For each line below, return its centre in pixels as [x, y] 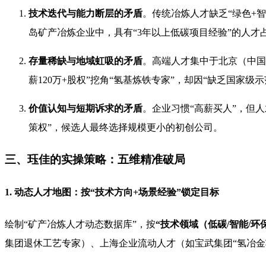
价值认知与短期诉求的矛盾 [85, 109]
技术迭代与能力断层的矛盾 [85, 14]
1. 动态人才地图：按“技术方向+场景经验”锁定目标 [112, 192]
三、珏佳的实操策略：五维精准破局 [95, 160]
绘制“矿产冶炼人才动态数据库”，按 [80, 224]
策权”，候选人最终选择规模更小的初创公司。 [126, 128]
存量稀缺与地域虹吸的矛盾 [85, 61]
